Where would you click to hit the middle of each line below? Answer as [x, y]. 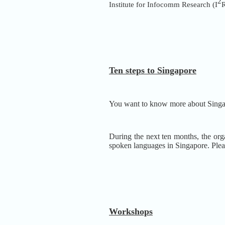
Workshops [131, 211]
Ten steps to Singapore [153, 70]
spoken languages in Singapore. [160, 145]
